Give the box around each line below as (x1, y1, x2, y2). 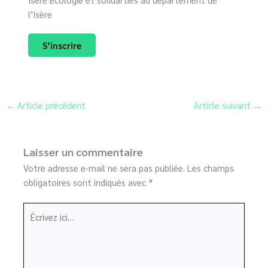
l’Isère (28, 8, 53, 20)
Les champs (187, 162, 234, 174)
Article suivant (194, 99, 254, 111)
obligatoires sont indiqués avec (23, 176, 149, 188)
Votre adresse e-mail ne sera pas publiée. (23, 162, 185, 174)
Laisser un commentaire (23, 145, 144, 159)
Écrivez (23, 203, 50, 215)
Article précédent (14, 99, 86, 111)
